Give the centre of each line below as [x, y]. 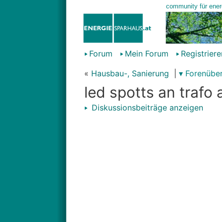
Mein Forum [146, 54]
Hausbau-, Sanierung [130, 73]
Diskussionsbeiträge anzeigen [146, 108]
